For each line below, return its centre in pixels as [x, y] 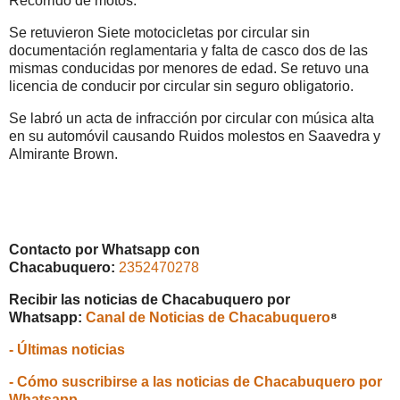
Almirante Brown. [63, 154]
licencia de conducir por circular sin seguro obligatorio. [181, 86]
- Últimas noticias [67, 349]
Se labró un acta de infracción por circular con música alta [192, 118]
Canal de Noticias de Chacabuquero [208, 317]
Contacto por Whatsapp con [104, 250]
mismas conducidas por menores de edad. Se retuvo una [189, 68]
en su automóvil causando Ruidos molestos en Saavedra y [195, 136]
